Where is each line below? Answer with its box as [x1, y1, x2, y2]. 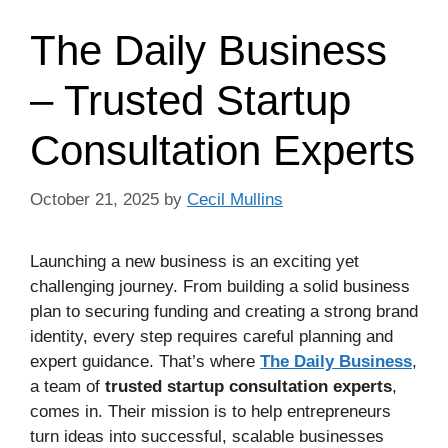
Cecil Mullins [187, 189, 283, 209]
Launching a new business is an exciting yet [30, 251, 359, 271]
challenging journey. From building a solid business [30, 276, 410, 296]
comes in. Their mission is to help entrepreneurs [30, 401, 391, 421]
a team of [30, 376, 105, 396]
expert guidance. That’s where [30, 351, 260, 371]
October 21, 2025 [30, 189, 159, 209]
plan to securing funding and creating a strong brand [30, 301, 418, 321]
